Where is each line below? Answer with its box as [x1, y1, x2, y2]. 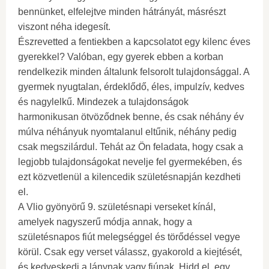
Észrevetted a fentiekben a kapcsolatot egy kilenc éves [18, 37, 250, 47]
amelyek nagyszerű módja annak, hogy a [18, 217, 192, 227]
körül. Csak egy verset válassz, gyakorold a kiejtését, [18, 247, 242, 257]
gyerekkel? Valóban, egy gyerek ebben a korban [18, 52, 223, 62]
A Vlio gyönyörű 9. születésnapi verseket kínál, [18, 202, 216, 212]
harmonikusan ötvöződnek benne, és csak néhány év [18, 112, 244, 122]
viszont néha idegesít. [18, 22, 110, 32]
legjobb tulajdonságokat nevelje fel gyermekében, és [18, 157, 242, 167]
